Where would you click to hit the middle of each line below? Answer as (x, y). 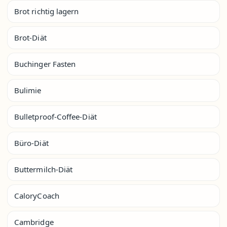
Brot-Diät (30, 37)
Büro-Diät (31, 143)
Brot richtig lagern (47, 11)
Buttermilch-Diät (44, 169)
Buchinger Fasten (45, 64)
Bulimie (28, 90)
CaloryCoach (37, 195)
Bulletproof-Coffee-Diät (55, 116)
